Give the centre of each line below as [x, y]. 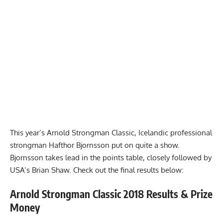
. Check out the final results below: [126, 170]
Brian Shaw [51, 170]
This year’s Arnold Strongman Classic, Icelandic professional [111, 132]
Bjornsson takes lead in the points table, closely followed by [111, 157]
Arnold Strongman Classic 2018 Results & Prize [111, 194]
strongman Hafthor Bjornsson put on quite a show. [95, 145]
